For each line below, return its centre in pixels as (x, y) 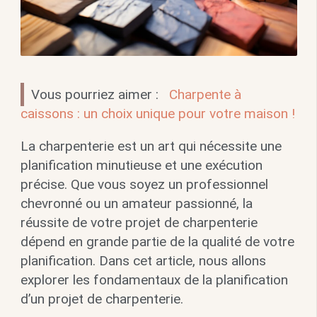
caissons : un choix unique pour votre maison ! (157, 114)
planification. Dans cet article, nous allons (143, 261)
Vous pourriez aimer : (96, 95)
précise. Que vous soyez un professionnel (144, 185)
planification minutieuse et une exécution (141, 166)
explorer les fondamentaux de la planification (154, 280)
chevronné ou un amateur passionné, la (136, 204)
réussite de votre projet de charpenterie (139, 223)
